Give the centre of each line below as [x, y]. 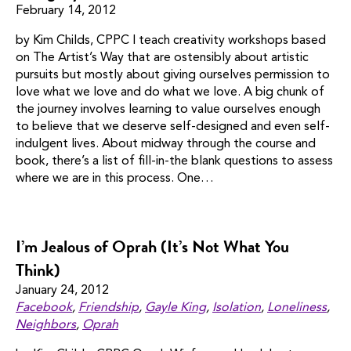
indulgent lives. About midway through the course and [166, 145]
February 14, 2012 [66, 11]
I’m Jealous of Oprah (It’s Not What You [152, 247]
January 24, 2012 [62, 291]
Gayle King [175, 308]
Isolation [237, 308]
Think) [38, 270]
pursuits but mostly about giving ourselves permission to [173, 76]
